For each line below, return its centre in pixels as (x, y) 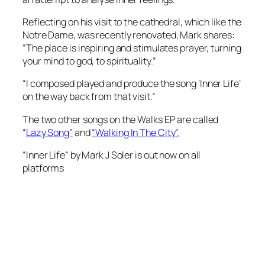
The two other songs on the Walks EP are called (121, 119)
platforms (44, 168)
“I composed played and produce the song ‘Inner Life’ (132, 84)
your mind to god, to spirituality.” (89, 61)
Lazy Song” (49, 132)
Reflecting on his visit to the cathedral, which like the (132, 22)
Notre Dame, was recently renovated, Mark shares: (129, 35)
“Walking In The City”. (136, 132)
